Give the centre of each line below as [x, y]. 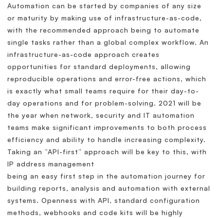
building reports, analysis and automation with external [109, 188]
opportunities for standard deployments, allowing [99, 67]
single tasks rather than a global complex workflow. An [108, 42]
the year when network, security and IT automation [101, 115]
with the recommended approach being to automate [103, 30]
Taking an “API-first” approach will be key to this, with [107, 152]
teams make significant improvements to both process [107, 127]
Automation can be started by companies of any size [104, 6]
